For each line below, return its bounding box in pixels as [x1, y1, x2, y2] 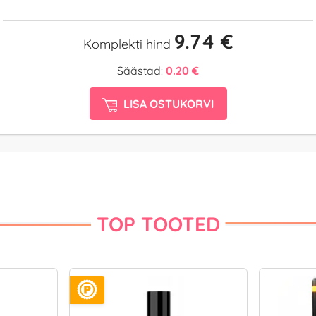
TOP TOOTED [96, 211, 220, 236]
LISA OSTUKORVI [123, 97, 214, 111]
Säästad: [117, 63, 166, 78]
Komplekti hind [83, 36, 174, 53]
